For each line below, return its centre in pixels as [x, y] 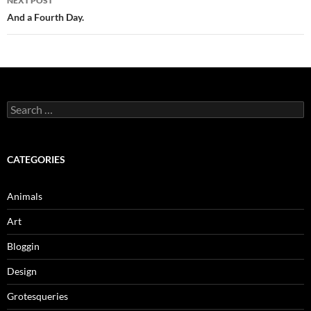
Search [21, 107]
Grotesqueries [37, 296]
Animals [25, 196]
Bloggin [23, 246]
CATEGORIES [36, 159]
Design [22, 271]
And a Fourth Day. [45, 17]
